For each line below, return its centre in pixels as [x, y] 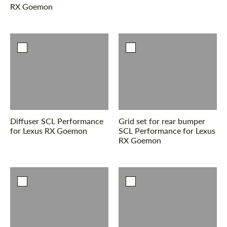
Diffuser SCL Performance [57, 121]
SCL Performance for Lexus [167, 131]
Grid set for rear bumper [162, 121]
